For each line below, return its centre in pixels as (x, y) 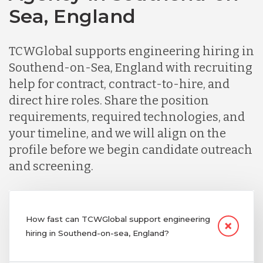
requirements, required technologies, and (127, 117)
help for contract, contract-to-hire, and (119, 84)
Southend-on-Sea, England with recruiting (131, 67)
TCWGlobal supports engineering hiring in (131, 51)
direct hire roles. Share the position (109, 100)
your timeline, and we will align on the (117, 133)
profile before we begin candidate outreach (131, 149)
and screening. (51, 166)
